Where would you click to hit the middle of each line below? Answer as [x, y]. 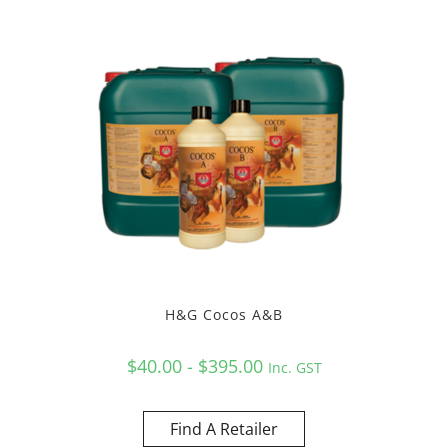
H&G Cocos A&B [224, 315]
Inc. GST [294, 368]
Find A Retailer [224, 429]
